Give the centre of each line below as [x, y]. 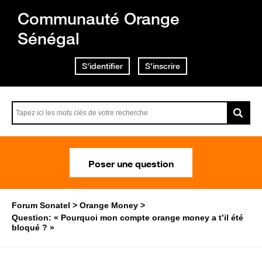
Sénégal [49, 38]
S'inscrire [163, 66]
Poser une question [131, 163]
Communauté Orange [99, 18]
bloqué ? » [33, 227]
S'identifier [102, 66]
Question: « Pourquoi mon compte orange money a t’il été [127, 218]
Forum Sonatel [41, 205]
